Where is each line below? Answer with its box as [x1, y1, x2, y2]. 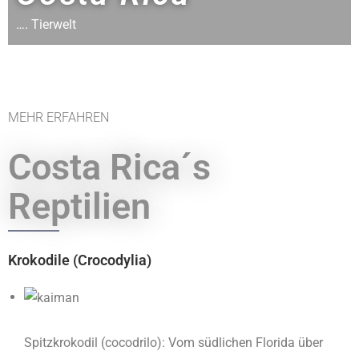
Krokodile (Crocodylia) [8, 252, 151, 268]
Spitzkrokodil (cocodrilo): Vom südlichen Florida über [24, 334, 323, 350]
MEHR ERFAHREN [8, 110, 109, 125]
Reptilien [8, 185, 151, 228]
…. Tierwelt [16, 17, 76, 32]
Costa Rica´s [8, 146, 211, 188]
